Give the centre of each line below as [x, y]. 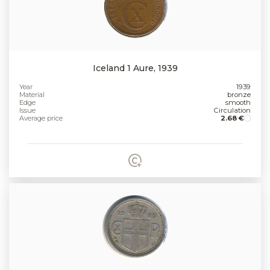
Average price [41, 118]
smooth [238, 103]
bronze [239, 95]
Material [32, 95]
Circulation [232, 111]
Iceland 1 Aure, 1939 [135, 68]
